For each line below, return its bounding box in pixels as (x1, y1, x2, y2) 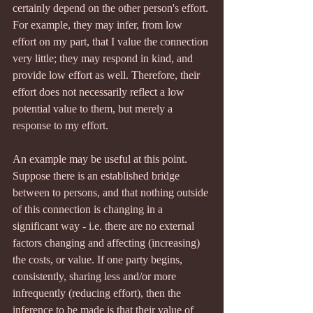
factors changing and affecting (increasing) (13, 237, 203, 249)
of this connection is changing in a (13, 203, 166, 215)
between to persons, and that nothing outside (13, 187, 211, 198)
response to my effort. (13, 119, 108, 131)
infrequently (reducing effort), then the (13, 287, 184, 299)
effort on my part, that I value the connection (13, 36, 211, 48)
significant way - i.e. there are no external (13, 220, 197, 232)
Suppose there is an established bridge (13, 170, 182, 182)
